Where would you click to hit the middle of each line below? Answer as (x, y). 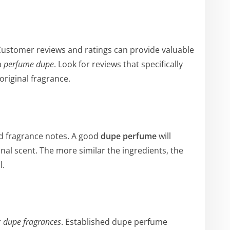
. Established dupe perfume (114, 222)
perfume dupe (29, 64)
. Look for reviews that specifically (118, 64)
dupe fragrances (32, 222)
